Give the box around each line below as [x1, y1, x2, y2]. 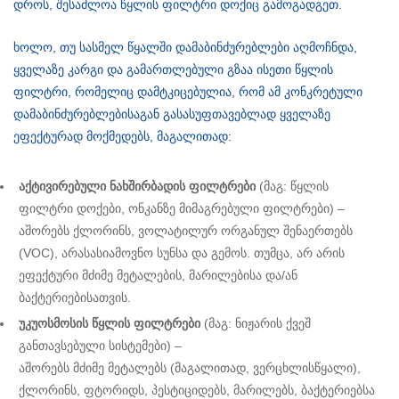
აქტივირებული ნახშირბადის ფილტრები [19, 179, 259, 194]
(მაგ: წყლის [259, 179, 329, 194]
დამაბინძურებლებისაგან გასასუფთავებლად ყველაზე [13, 107, 330, 122]
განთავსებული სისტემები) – [19, 338, 182, 354]
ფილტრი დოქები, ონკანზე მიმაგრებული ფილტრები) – [19, 201, 345, 216]
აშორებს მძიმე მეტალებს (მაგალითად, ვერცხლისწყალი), [19, 361, 361, 376]
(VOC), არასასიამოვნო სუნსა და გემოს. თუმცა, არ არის [19, 246, 345, 261]
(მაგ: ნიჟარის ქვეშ [200, 316, 311, 331]
